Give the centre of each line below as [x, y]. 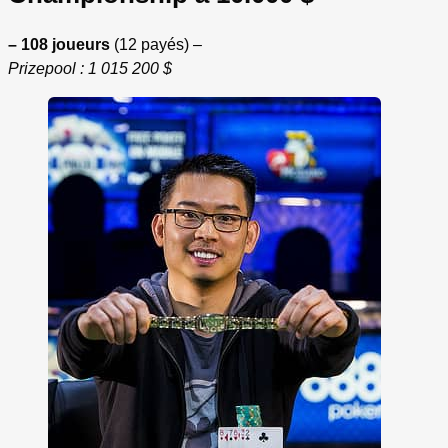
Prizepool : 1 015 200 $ [90, 69]
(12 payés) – [156, 45]
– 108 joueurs [59, 45]
